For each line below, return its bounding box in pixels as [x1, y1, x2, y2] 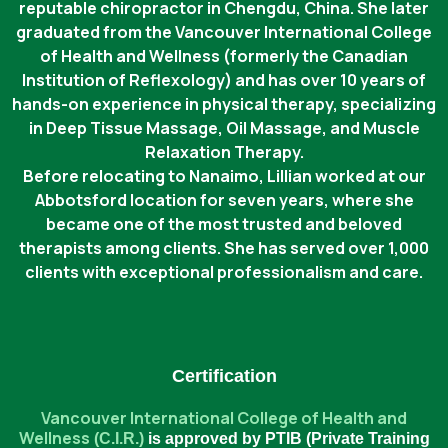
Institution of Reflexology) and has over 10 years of [22, 69, 426, 91]
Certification [171, 366, 277, 386]
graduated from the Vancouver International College [16, 21, 432, 43]
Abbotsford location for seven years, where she [34, 189, 414, 211]
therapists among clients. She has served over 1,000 [19, 237, 429, 259]
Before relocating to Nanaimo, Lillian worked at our [22, 165, 426, 187]
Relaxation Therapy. [144, 141, 304, 163]
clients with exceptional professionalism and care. [25, 261, 423, 283]
